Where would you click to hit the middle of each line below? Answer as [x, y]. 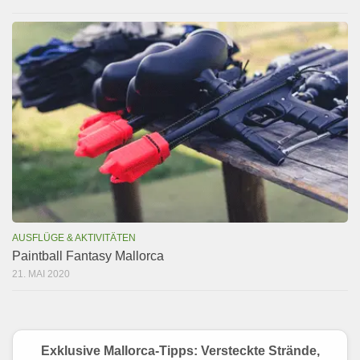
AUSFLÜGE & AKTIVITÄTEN [74, 237]
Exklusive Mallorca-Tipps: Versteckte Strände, [180, 350]
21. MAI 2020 [41, 274]
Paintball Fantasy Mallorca [88, 256]
